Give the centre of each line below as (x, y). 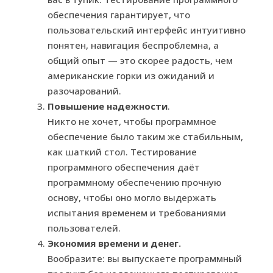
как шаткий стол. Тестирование (122, 151)
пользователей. (84, 228)
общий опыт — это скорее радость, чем (140, 60)
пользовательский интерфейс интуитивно (147, 30)
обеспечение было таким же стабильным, (145, 136)
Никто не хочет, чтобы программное (132, 121)
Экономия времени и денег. (114, 243)
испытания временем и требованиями (137, 212)
